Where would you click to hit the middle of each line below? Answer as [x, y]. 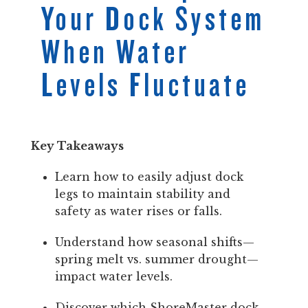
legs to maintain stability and [143, 194]
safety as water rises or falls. [139, 211]
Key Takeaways [77, 146]
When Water [115, 52]
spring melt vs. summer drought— [157, 259]
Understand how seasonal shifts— [155, 242]
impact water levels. [114, 276]
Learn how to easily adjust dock [149, 177]
